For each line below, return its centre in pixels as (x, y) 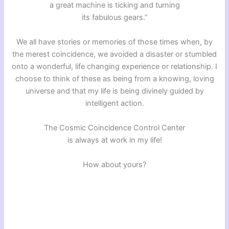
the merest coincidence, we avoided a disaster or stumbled (114, 54)
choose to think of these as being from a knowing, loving (114, 78)
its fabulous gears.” (114, 17)
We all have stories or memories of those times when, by (114, 42)
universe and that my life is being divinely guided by (114, 91)
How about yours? (114, 164)
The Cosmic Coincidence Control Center (114, 128)
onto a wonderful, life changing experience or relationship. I (114, 66)
